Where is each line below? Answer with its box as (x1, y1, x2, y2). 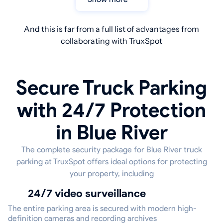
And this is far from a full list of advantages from (24, 24, 199, 34)
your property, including (69, 169, 154, 179)
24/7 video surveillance (34, 187, 146, 201)
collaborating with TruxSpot (61, 36, 162, 46)
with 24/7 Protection (17, 98, 206, 122)
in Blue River (55, 120, 168, 145)
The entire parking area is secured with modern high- (8, 204, 197, 214)
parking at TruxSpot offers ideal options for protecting (16, 157, 207, 167)
